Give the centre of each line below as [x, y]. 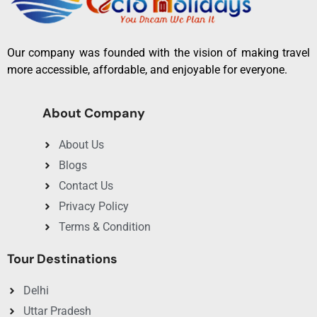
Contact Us [86, 185]
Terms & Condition [104, 226]
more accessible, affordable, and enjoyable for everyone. [149, 69]
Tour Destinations [62, 259]
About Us [81, 144]
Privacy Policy [93, 206]
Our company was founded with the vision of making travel [158, 52]
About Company [94, 113]
